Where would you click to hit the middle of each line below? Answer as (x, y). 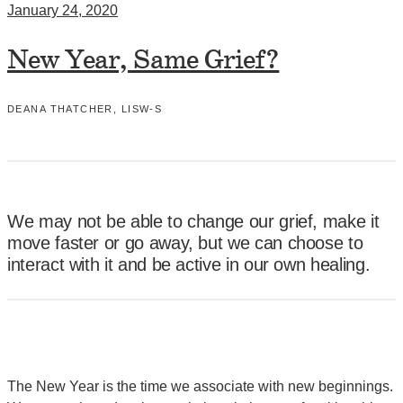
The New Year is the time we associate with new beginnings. (200, 386)
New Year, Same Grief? (143, 60)
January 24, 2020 (63, 10)
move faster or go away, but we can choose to (185, 242)
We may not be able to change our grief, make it (193, 221)
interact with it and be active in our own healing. (189, 264)
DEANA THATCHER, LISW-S (85, 108)
